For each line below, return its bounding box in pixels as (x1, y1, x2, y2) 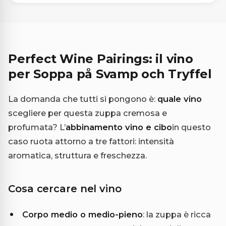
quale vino (157, 93, 202, 104)
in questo (172, 122, 211, 132)
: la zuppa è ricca (143, 209, 211, 219)
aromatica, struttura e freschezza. (8, 150, 147, 160)
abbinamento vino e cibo (66, 122, 172, 132)
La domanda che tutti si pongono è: (8, 93, 157, 104)
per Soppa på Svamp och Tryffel (8, 66, 212, 81)
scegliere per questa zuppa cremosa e (8, 107, 167, 118)
